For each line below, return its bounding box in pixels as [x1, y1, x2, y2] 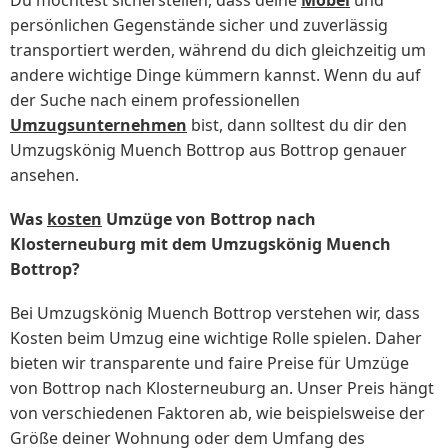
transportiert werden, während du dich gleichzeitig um [10, 39, 426, 61]
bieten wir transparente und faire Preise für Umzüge [10, 352, 409, 375]
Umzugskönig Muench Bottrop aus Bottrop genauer [10, 139, 407, 161]
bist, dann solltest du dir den [187, 114, 407, 136]
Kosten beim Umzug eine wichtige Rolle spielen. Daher [10, 327, 422, 350]
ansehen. [10, 164, 79, 186]
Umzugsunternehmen [10, 114, 187, 136]
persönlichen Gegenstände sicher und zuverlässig [10, 14, 388, 36]
